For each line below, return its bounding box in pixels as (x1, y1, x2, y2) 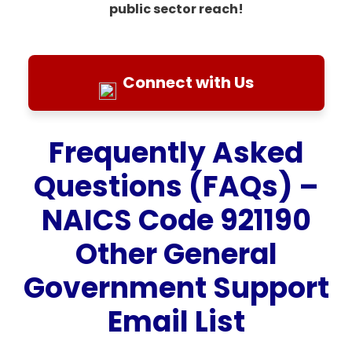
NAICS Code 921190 (41, 200, 311, 240)
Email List (107, 301, 245, 342)
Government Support (23, 267, 329, 308)
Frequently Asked (49, 132, 303, 173)
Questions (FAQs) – (33, 166, 319, 207)
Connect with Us (122, 71, 254, 93)
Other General (75, 233, 277, 274)
